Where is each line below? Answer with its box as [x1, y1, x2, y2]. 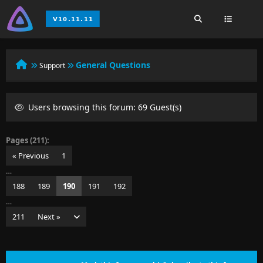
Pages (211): [6, 135, 49, 146]
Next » [38, 211, 60, 222]
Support [39, 60, 65, 70]
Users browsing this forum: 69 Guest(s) [26, 102, 181, 113]
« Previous [12, 150, 49, 161]
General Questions [76, 59, 150, 70]
